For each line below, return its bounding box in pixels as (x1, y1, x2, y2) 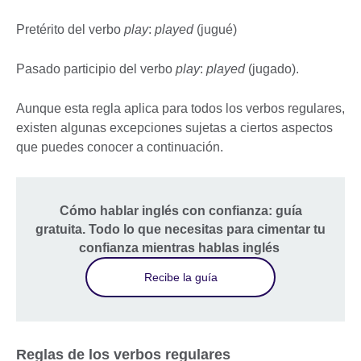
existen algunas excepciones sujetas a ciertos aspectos (16, 121, 333, 135)
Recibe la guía (143, 271, 218, 284)
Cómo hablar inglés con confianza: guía (59, 204, 302, 218)
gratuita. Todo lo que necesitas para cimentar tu (35, 222, 326, 237)
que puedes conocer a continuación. (16, 140, 223, 155)
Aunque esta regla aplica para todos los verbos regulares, (16, 102, 345, 116)
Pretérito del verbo (16, 23, 124, 37)
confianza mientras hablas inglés (78, 241, 283, 255)
